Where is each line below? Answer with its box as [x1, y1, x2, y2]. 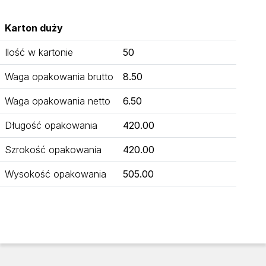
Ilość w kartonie [5, 46, 73, 58]
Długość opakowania [5, 119, 97, 131]
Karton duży [5, 21, 63, 34]
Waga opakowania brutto [5, 70, 113, 83]
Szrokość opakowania [5, 143, 102, 156]
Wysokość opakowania [5, 167, 106, 180]
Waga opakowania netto [5, 94, 110, 107]
